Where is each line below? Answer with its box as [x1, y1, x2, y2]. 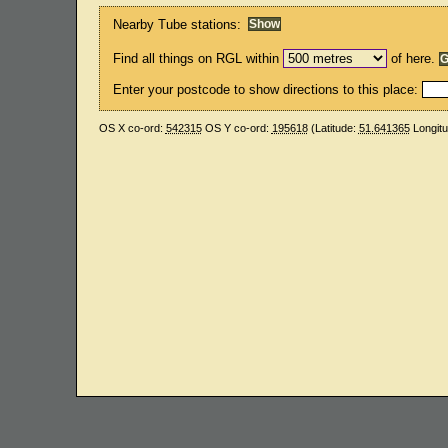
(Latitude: [307, 122, 359, 135]
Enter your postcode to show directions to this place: [113, 81, 423, 97]
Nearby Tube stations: [113, 16, 242, 32]
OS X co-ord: [98, 122, 166, 135]
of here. [387, 50, 440, 66]
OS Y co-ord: [201, 122, 272, 135]
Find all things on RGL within [113, 50, 280, 66]
